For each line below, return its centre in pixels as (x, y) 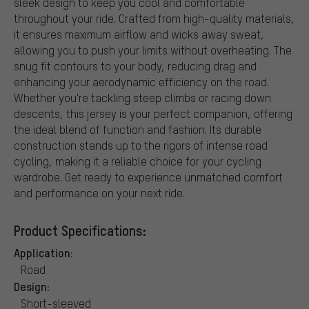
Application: (43, 252)
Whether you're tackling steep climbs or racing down (142, 97)
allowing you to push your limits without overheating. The (153, 50)
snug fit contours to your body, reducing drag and (135, 66)
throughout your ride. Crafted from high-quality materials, (154, 18)
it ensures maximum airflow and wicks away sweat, (139, 34)
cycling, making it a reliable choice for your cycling (138, 161)
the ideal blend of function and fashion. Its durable (138, 129)
